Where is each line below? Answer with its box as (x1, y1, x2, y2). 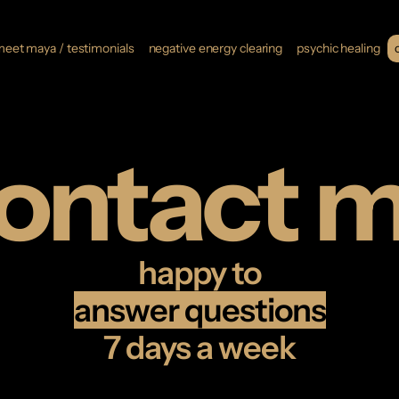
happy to (138, 253, 261, 292)
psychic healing (297, 40, 380, 56)
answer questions (73, 290, 326, 330)
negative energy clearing (148, 40, 283, 56)
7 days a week (103, 328, 296, 367)
